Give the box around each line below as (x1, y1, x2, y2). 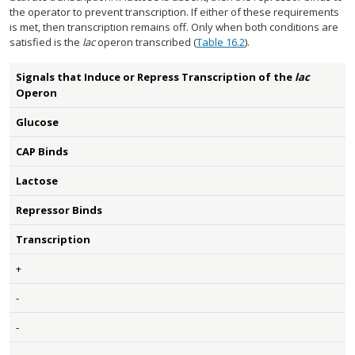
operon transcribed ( (95, 35, 197, 49)
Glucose (16, 115, 59, 129)
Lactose (16, 174, 58, 188)
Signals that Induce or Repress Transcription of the (16, 70, 295, 84)
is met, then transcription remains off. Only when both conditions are (10, 20, 338, 34)
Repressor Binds (16, 203, 102, 217)
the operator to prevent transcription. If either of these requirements (10, 5, 339, 19)
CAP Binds (16, 144, 68, 158)
